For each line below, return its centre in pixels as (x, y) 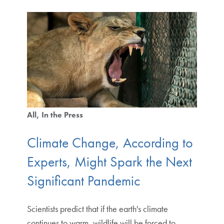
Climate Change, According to (110, 142)
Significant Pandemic (83, 180)
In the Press (62, 115)
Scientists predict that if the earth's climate (97, 208)
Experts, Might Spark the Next (109, 161)
